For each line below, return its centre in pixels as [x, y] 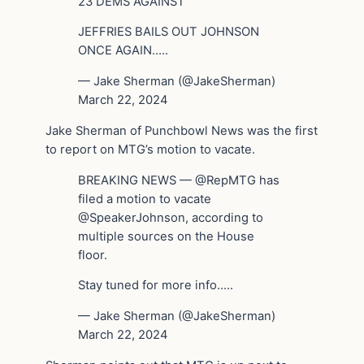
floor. [93, 255]
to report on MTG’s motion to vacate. [150, 149]
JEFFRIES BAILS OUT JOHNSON [169, 32]
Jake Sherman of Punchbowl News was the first [182, 130]
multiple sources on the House [166, 236]
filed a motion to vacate [145, 199]
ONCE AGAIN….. [123, 51]
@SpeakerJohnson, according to [171, 217]
